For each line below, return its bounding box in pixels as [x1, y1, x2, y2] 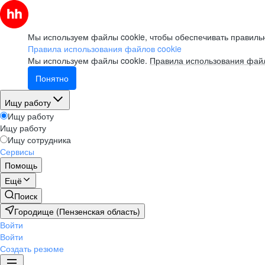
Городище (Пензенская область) [14, 205, 140, 217]
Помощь [5, 159, 37, 171]
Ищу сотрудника [8, 134, 71, 146]
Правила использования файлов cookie [28, 43, 182, 54]
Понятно [35, 72, 69, 84]
